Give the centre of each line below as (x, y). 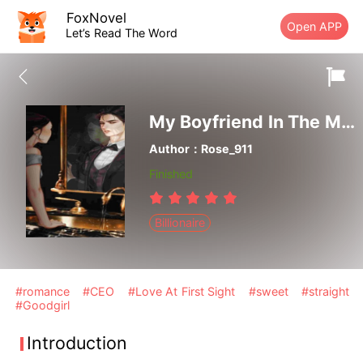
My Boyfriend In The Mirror (348, 122)
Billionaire (180, 223)
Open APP (315, 26)
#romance (45, 292)
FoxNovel (97, 17)
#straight (325, 292)
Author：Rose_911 (201, 149)
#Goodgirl (43, 305)
